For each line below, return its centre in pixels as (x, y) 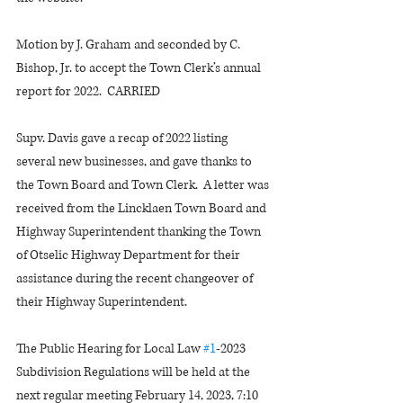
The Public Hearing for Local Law (110, 349)
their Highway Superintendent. (102, 302)
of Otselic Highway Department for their (130, 255)
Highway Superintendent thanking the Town (140, 232)
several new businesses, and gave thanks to (135, 161)
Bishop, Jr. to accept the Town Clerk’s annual (140, 68)
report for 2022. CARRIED (88, 91)
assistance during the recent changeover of (136, 278)
